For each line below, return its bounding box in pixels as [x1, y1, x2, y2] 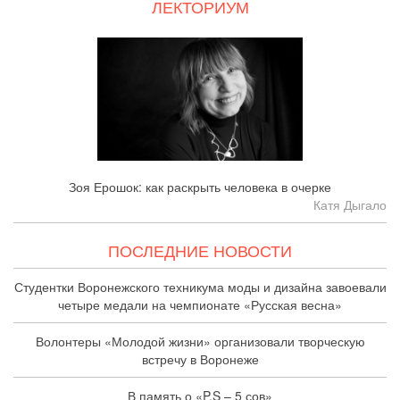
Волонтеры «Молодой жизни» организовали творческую [35, 331, 365, 350]
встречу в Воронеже [141, 349, 259, 368]
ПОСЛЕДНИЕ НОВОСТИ [108, 237, 292, 262]
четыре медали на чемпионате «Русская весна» [58, 295, 342, 313]
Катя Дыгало [313, 195, 387, 213]
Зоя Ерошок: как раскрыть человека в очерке [69, 177, 331, 196]
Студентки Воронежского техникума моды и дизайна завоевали [13, 277, 387, 296]
